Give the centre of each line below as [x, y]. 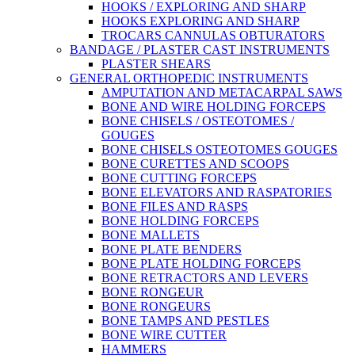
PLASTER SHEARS [156, 64]
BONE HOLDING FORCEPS [180, 221]
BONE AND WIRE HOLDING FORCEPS [214, 107]
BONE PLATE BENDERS [172, 249]
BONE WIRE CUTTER [164, 335]
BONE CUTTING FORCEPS [179, 178]
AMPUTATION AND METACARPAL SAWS [222, 92]
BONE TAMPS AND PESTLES [185, 321]
